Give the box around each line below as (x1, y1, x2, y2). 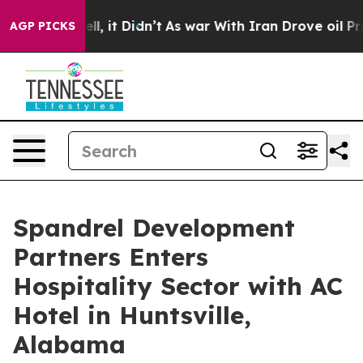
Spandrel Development (13, 212, 295, 243)
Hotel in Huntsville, (13, 300, 251, 331)
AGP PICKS (10, 19, 75, 33)
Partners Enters (13, 241, 208, 272)
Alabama (13, 329, 126, 360)
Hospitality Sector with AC (13, 271, 343, 301)
